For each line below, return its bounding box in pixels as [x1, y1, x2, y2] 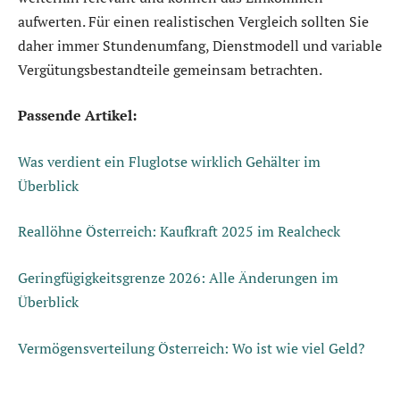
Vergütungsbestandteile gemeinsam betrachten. [18, 59, 322, 79]
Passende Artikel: [18, 105, 137, 126]
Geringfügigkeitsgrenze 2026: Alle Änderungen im [18, 267, 338, 287]
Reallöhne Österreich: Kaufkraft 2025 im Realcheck [18, 221, 340, 242]
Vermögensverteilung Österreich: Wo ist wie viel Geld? [18, 337, 365, 358]
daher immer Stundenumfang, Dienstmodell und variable [18, 35, 382, 55]
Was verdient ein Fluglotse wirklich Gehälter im [18, 151, 321, 171]
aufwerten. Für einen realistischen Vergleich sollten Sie [18, 11, 369, 31]
